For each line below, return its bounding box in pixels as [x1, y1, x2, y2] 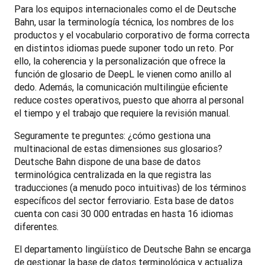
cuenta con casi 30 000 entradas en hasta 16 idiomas [14, 207, 233, 219]
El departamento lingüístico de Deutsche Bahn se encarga [14, 243, 251, 255]
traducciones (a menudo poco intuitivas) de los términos [14, 181, 246, 193]
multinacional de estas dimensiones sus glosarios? [14, 142, 222, 154]
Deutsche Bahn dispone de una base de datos [14, 155, 201, 167]
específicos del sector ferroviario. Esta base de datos [14, 194, 234, 206]
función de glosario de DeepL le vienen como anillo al [14, 67, 231, 80]
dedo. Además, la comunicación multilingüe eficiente [14, 80, 228, 93]
